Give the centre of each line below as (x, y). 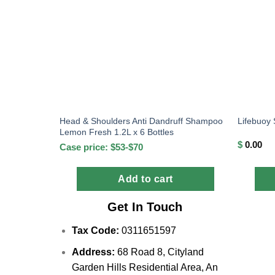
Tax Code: (95, 231)
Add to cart (145, 179)
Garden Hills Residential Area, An (145, 267)
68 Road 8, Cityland (159, 252)
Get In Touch (145, 207)
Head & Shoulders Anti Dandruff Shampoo (141, 121)
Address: (93, 252)
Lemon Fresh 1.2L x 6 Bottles (117, 132)
